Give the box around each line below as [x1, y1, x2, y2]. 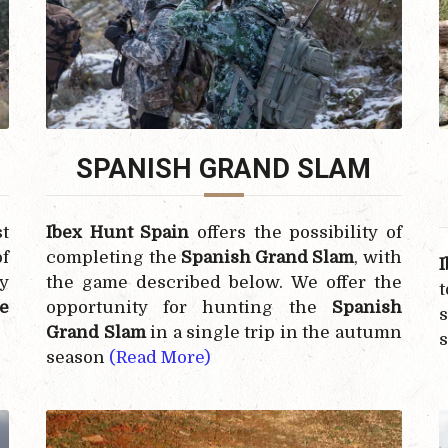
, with [354, 247, 402, 267]
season [46, 347, 110, 367]
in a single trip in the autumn [145, 322, 402, 342]
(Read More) [109, 347, 212, 367]
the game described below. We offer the [46, 272, 402, 292]
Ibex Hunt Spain [46, 222, 190, 242]
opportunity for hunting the [46, 297, 332, 317]
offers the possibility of [189, 222, 402, 242]
